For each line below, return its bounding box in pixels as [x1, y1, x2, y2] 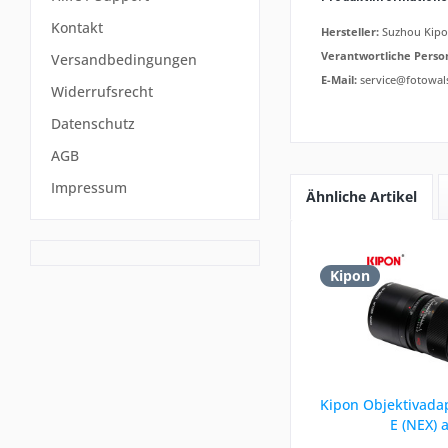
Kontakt [51, 18, 103, 38]
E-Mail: [321, 72, 357, 87]
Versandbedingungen [51, 50, 197, 70]
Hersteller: [321, 24, 379, 39]
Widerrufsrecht [51, 82, 153, 102]
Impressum [51, 178, 127, 198]
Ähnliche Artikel [306, 187, 417, 206]
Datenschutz [51, 114, 135, 134]
